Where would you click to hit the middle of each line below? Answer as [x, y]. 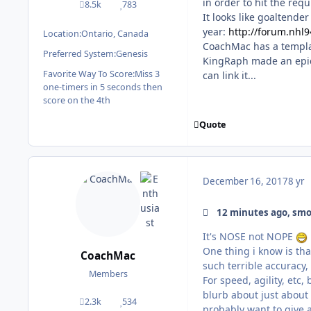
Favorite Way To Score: [89, 74]
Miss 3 [147, 74]
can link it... [229, 76]
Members [108, 274]
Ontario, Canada [115, 33]
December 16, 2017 [245, 182]
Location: [62, 33]
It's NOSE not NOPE [249, 237]
